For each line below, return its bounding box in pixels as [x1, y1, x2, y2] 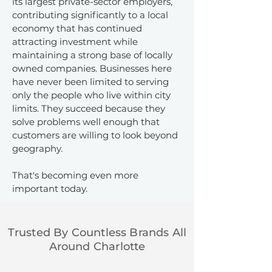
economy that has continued [12, 22, 142, 34]
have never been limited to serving [12, 76, 169, 87]
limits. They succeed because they [12, 103, 165, 114]
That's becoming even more [12, 169, 138, 181]
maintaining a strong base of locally [12, 49, 172, 61]
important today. [12, 183, 87, 194]
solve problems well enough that [12, 116, 160, 127]
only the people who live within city [12, 89, 171, 101]
